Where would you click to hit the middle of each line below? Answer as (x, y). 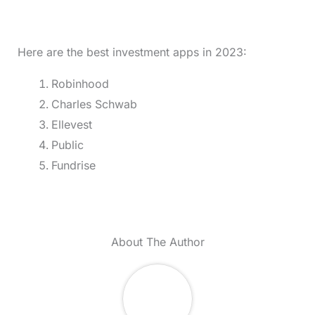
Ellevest (71, 125)
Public (67, 145)
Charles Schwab (94, 104)
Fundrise (73, 166)
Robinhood (80, 84)
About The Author (157, 242)
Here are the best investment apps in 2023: (132, 52)
